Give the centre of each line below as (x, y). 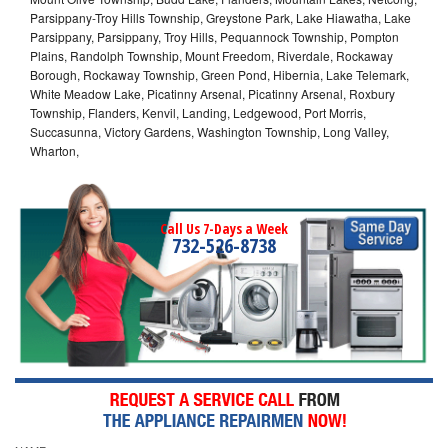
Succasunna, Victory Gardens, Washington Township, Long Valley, (209, 131)
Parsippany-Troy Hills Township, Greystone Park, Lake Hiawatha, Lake (220, 17)
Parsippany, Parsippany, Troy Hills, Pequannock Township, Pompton (214, 36)
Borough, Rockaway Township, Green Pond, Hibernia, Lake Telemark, (219, 74)
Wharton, (54, 150)
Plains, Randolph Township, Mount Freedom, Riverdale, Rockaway (211, 55)
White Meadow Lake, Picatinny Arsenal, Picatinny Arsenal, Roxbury (212, 93)
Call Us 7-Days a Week (224, 228)
